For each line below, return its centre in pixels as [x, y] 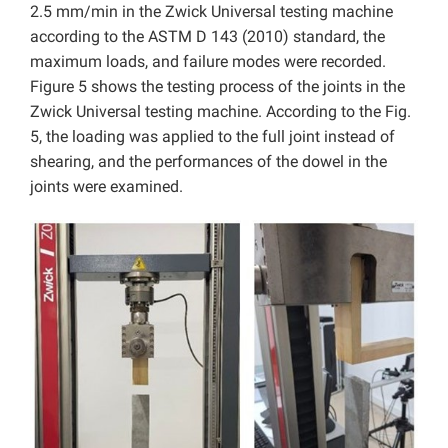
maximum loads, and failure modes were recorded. [208, 61]
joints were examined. [106, 186]
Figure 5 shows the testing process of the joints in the [217, 86]
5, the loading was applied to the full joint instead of [212, 136]
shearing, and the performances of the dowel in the [208, 161]
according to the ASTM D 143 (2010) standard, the [207, 36]
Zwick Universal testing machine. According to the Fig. [220, 111]
